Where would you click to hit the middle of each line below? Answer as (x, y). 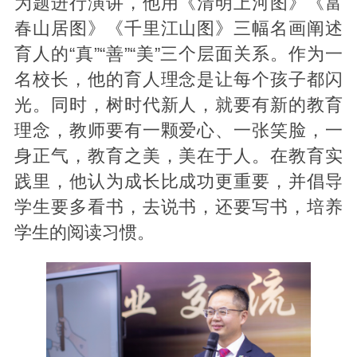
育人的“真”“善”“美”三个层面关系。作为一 (178, 54)
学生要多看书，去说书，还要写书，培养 (178, 207)
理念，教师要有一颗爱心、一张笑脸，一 (178, 130)
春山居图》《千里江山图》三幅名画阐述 (178, 28)
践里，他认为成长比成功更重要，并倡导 (178, 181)
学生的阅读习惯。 (84, 232)
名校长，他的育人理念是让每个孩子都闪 (178, 79)
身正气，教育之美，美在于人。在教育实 (178, 156)
